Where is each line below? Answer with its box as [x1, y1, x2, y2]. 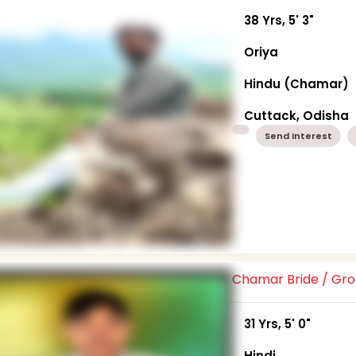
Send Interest [265, 129, 333, 142]
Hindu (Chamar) [244, 75, 350, 92]
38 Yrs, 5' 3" [244, 11, 315, 29]
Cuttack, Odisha [244, 106, 350, 124]
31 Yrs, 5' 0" [244, 315, 311, 332]
